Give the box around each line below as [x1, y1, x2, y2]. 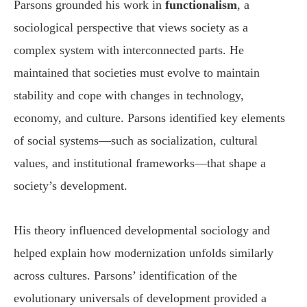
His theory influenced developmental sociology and [14, 223, 270, 237]
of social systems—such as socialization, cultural [14, 134, 258, 148]
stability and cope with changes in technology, [14, 88, 244, 103]
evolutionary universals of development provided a [14, 291, 267, 305]
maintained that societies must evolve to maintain [14, 66, 260, 80]
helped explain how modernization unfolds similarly [14, 245, 273, 260]
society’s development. [14, 179, 127, 193]
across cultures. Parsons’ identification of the [14, 268, 237, 282]
